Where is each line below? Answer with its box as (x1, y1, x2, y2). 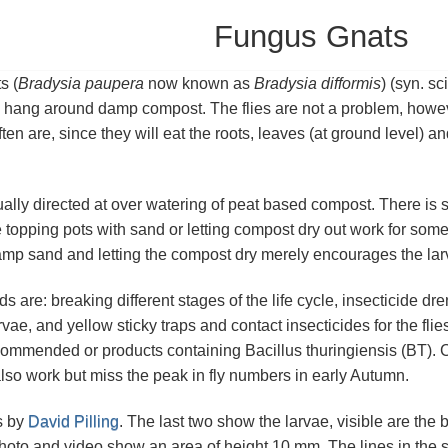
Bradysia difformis (253, 74, 381, 92)
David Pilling (27, 413, 119, 431)
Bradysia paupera (17, 74, 144, 92)
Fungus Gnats (214, 18, 409, 54)
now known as (143, 74, 254, 92)
